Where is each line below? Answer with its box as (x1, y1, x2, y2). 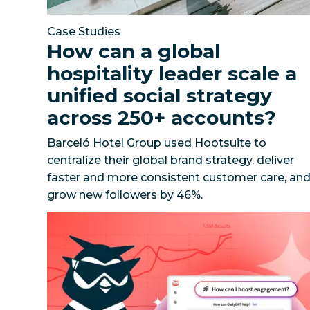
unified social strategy (47, 83, 273, 107)
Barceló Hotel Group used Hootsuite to (47, 136, 267, 149)
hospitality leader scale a (47, 61, 298, 85)
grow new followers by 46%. (47, 188, 203, 201)
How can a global (47, 39, 221, 63)
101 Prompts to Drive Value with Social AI (46, 212, 274, 226)
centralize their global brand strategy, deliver (47, 153, 295, 167)
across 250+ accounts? (47, 105, 277, 129)
